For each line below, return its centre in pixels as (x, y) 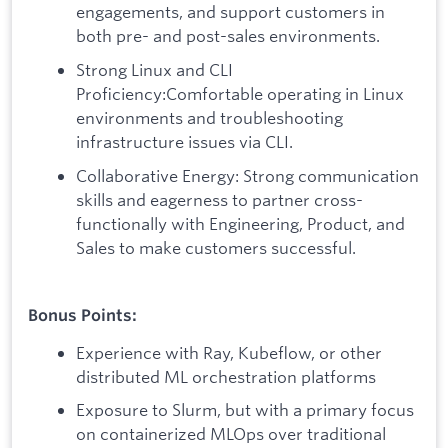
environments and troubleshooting (209, 118)
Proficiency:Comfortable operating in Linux (240, 94)
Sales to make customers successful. (216, 247)
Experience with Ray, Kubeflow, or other (229, 352)
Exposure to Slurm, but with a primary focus (245, 410)
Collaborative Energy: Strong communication (247, 175)
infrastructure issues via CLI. (184, 142)
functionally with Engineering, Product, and (240, 223)
